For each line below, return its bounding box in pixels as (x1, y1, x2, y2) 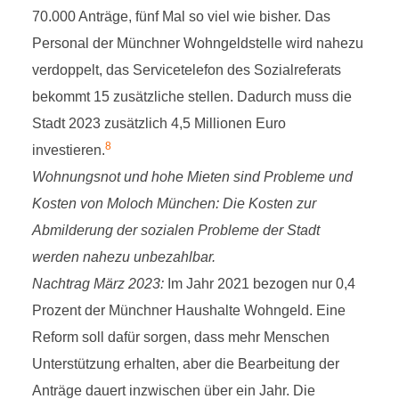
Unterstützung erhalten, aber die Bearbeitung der (31, 356, 339, 371)
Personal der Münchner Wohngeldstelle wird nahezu (31, 36, 363, 51)
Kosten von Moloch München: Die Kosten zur (31, 196, 316, 211)
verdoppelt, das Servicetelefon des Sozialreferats (31, 62, 341, 77)
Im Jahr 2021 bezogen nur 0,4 (167, 276, 355, 291)
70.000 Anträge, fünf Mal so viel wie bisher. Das (31, 9, 330, 24)
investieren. (31, 142, 105, 158)
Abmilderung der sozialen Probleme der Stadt (31, 223, 320, 238)
